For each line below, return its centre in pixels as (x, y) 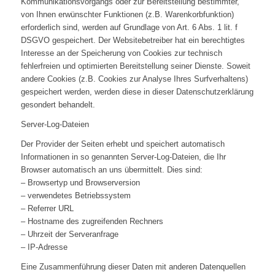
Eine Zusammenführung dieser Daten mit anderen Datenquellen (133, 267)
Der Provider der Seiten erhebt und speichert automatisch (122, 144)
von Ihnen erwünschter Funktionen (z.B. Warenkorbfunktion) (127, 15)
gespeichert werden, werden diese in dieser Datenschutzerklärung (137, 92)
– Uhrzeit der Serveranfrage (69, 234)
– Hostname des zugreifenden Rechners (92, 222)
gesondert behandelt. (58, 105)
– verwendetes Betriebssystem (76, 196)
